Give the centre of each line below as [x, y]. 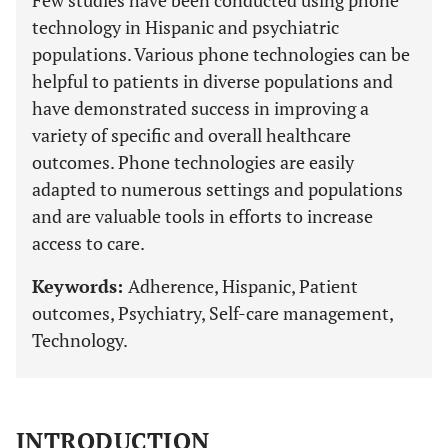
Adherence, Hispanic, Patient [243, 286]
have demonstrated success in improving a [200, 108]
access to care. [88, 243]
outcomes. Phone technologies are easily [193, 162]
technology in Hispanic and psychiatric [185, 27]
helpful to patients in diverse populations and [212, 81]
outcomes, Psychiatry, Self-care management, [212, 313]
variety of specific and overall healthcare [191, 135]
